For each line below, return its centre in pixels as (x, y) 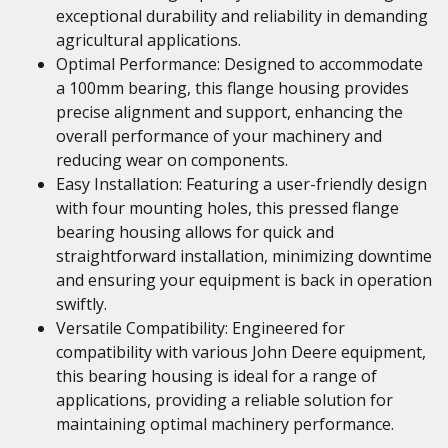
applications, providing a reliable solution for (224, 400)
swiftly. (81, 304)
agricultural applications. (148, 40)
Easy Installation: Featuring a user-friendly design (241, 184)
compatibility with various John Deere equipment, (241, 352)
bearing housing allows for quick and (195, 232)
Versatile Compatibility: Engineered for (200, 328)
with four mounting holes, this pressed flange (227, 208)
